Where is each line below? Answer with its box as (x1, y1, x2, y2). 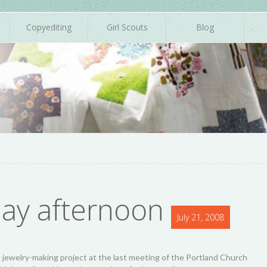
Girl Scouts (106, 21, 148, 33)
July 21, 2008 (177, 212, 224, 223)
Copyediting (26, 21, 72, 33)
